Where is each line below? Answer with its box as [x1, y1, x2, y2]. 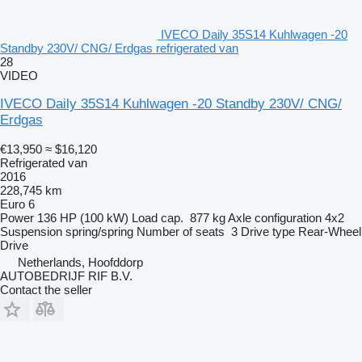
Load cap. [132, 211, 183, 225]
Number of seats [137, 225, 225, 239]
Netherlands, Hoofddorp [18, 255, 143, 270]
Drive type [241, 225, 295, 239]
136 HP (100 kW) [37, 211, 128, 225]
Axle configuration [228, 211, 322, 225]
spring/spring [65, 225, 133, 239]
